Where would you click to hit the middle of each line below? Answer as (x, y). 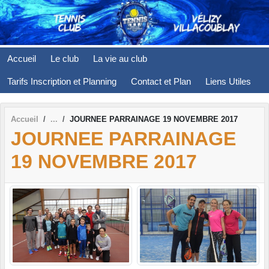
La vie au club (120, 58)
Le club (65, 58)
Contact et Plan (161, 81)
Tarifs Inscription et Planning (62, 81)
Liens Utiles (228, 81)
